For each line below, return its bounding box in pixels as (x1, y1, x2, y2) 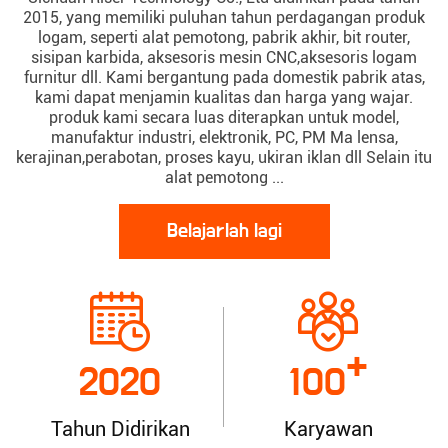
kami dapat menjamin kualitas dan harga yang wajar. (35, 88, 413, 107)
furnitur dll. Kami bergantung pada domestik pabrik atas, (23, 68, 425, 87)
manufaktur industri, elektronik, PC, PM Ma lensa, (50, 128, 398, 147)
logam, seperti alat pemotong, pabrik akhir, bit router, (38, 28, 410, 47)
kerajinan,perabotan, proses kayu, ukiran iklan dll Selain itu (16, 148, 432, 167)
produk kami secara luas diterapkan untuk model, (49, 108, 399, 127)
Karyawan (283, 417, 373, 441)
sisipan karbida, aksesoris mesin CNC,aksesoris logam (31, 48, 417, 67)
